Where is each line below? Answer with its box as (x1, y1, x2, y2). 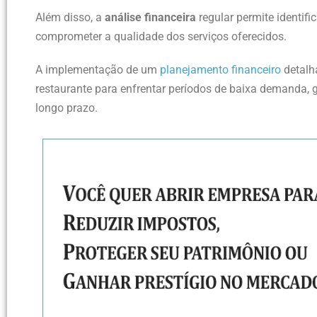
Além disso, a (35, 10, 105, 24)
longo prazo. (35, 100, 98, 115)
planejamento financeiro (160, 62, 281, 76)
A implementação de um (35, 62, 160, 76)
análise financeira (105, 10, 196, 24)
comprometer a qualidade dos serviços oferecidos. (35, 29, 287, 43)
